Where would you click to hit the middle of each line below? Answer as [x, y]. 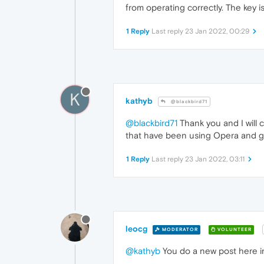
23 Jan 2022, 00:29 [217, 32]
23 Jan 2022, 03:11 [215, 159]
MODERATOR [179, 229]
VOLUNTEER [234, 229]
